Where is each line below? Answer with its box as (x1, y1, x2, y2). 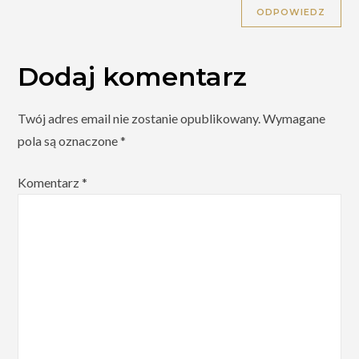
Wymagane (263, 110, 326, 126)
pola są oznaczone (18, 132, 121, 148)
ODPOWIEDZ (256, 6, 326, 18)
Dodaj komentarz (18, 60, 248, 92)
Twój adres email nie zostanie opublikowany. (18, 110, 261, 126)
